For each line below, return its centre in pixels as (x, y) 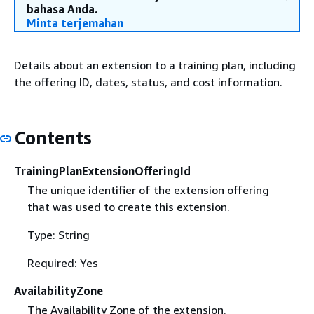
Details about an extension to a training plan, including (155, 65)
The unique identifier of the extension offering (148, 190)
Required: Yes (62, 262)
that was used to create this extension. (128, 206)
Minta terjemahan (75, 23)
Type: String (58, 234)
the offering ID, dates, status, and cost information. (148, 82)
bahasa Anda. (62, 9)
